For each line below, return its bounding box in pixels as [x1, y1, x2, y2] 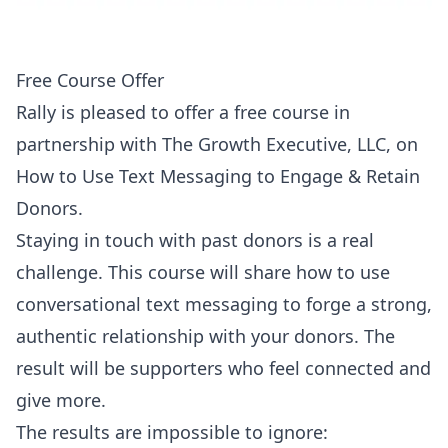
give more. [16, 388, 106, 412]
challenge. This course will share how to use [16, 260, 390, 284]
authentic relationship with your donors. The [16, 324, 395, 348]
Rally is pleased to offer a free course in [16, 100, 350, 124]
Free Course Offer [16, 68, 164, 92]
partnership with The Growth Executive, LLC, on [16, 132, 418, 156]
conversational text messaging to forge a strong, [16, 292, 432, 316]
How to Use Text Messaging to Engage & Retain [16, 164, 420, 188]
